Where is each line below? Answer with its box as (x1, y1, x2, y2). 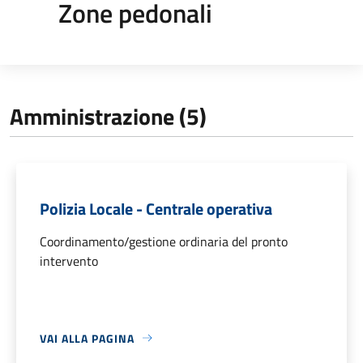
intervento (40, 250, 98, 271)
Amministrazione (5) (10, 98, 207, 134)
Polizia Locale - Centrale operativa (40, 195, 272, 221)
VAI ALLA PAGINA (40, 329, 135, 347)
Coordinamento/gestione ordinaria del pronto (40, 231, 288, 251)
